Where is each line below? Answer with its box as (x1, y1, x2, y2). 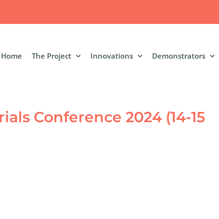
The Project (32, 50, 71, 61)
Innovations (90, 50, 133, 61)
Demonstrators (152, 50, 205, 61)
